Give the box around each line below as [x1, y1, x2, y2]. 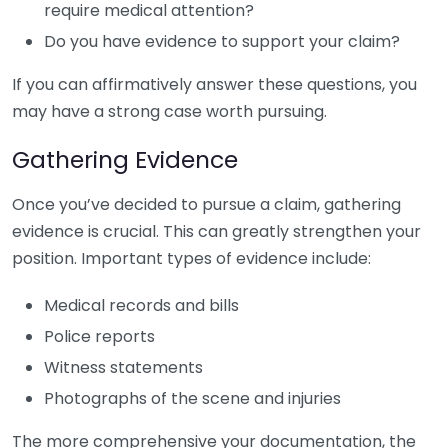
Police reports [44, 325, 155, 348]
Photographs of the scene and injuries [44, 387, 341, 410]
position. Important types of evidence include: [12, 247, 371, 270]
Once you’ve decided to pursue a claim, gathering [12, 193, 401, 216]
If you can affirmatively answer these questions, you [12, 73, 417, 96]
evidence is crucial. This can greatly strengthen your [12, 220, 421, 243]
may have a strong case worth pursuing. [12, 100, 327, 123]
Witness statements [44, 356, 203, 379]
